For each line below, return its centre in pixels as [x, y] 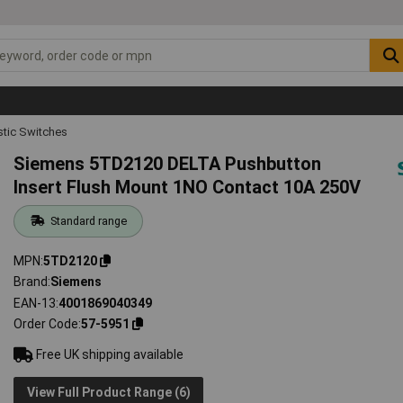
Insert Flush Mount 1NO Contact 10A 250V [188, 187]
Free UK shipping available [109, 355]
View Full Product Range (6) [108, 392]
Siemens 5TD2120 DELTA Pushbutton [168, 163]
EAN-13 [35, 303]
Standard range [88, 220]
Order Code [46, 324]
